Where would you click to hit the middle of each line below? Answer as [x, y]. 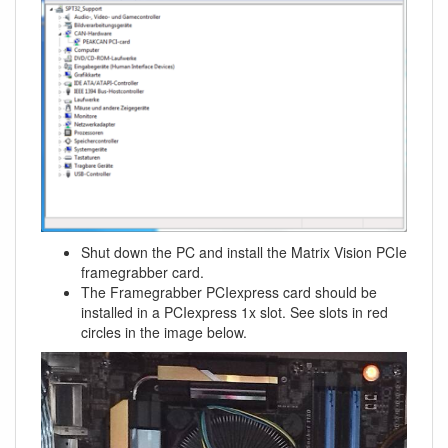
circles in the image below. [164, 332]
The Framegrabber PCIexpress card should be [229, 292]
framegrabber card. [142, 272]
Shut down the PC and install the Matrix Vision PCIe [244, 252]
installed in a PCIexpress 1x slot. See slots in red [234, 312]
